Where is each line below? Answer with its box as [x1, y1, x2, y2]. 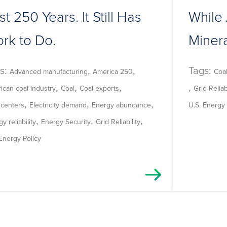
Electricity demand [29, 99, 87, 110]
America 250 [93, 66, 133, 77]
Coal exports [80, 83, 119, 93]
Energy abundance [92, 99, 151, 110]
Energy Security [41, 116, 91, 127]
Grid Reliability [96, 116, 140, 127]
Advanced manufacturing [10, 66, 88, 77]
